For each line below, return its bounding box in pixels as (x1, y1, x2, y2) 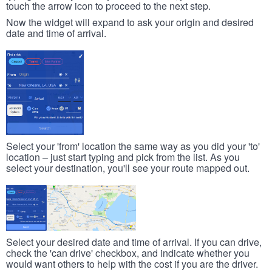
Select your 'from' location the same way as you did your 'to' (6, 139, 260, 154)
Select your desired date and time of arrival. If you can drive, (6, 235, 262, 250)
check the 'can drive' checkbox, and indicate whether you (6, 246, 250, 260)
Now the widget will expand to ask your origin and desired (6, 15, 254, 30)
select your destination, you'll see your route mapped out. (6, 161, 250, 175)
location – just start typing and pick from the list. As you (6, 150, 240, 165)
